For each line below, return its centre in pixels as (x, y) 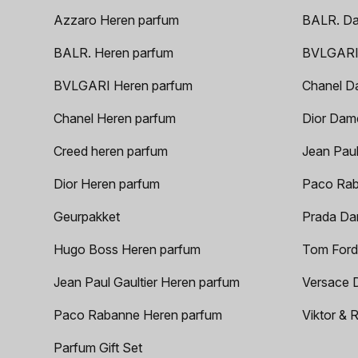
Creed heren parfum (111, 151)
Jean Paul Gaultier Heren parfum (147, 282)
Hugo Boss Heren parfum (127, 249)
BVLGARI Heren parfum (123, 85)
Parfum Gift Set (98, 347)
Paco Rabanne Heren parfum (138, 314)
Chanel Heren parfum (115, 118)
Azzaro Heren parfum (117, 20)
